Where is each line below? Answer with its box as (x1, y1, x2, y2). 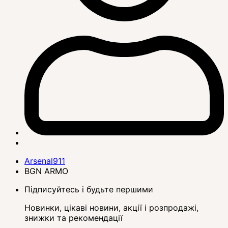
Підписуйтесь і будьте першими (24, 184, 153, 195)
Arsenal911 (24, 156, 65, 166)
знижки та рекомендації (24, 213, 123, 223)
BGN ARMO (24, 166, 68, 177)
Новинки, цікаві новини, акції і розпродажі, (24, 203, 198, 213)
